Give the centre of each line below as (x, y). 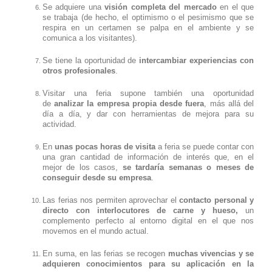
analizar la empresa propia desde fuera (129, 103)
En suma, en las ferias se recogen (105, 253)
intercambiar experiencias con (197, 60)
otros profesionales (79, 70)
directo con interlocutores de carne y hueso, (144, 210)
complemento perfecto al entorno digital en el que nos (148, 220)
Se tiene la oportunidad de (91, 60)
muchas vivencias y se (211, 253)
